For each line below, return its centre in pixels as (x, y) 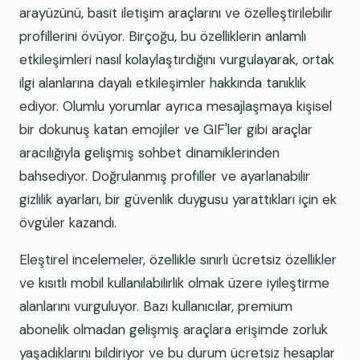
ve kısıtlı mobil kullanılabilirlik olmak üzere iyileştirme (174, 283)
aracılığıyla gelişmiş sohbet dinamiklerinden (149, 153)
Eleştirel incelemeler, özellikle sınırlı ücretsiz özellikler (178, 260)
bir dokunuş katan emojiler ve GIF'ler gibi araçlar (166, 130)
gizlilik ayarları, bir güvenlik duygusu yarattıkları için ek (178, 200)
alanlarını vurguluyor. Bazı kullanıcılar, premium (156, 307)
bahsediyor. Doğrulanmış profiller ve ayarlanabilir (165, 176)
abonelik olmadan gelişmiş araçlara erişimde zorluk (174, 330)
